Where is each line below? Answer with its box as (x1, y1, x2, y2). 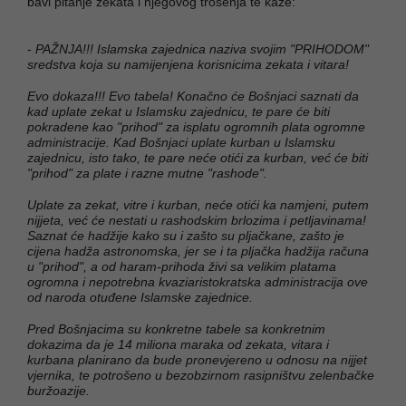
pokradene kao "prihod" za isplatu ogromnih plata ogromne (27, 119, 365, 134)
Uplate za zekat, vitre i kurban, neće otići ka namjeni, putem (27, 197, 369, 212)
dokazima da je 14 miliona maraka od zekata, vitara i (27, 336, 329, 352)
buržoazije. (27, 382, 90, 398)
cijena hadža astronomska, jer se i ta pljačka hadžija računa (27, 243, 369, 258)
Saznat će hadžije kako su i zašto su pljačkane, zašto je (27, 227, 344, 243)
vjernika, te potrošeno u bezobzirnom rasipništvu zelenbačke (27, 367, 374, 382)
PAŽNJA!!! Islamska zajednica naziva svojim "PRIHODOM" (32, 41, 369, 56)
